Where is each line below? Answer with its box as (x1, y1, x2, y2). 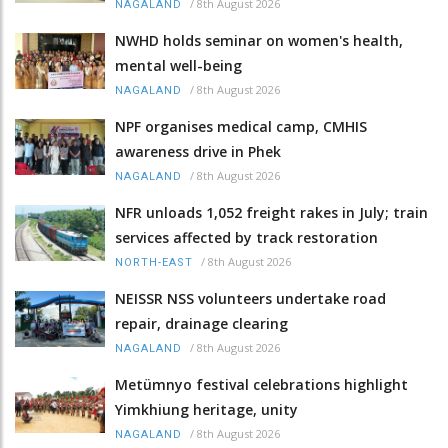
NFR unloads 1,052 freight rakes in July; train (115, 203, 428, 223)
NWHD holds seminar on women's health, (115, 31, 403, 51)
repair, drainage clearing (115, 314, 288, 334)
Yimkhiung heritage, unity (115, 400, 298, 420)
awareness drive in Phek (115, 142, 281, 162)
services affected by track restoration (115, 228, 378, 248)
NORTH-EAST (115, 256, 193, 270)
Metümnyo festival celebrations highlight (115, 375, 408, 395)
